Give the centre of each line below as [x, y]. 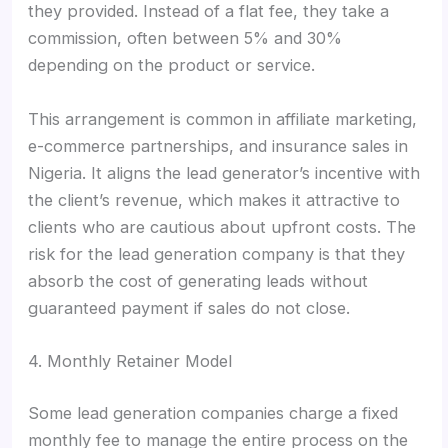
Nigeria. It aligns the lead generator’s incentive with [224, 172]
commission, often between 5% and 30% [185, 38]
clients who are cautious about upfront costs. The [222, 226]
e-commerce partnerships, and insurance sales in [218, 145]
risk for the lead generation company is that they [217, 253]
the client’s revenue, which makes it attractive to [214, 199]
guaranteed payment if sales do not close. [189, 307]
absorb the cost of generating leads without [198, 280]
